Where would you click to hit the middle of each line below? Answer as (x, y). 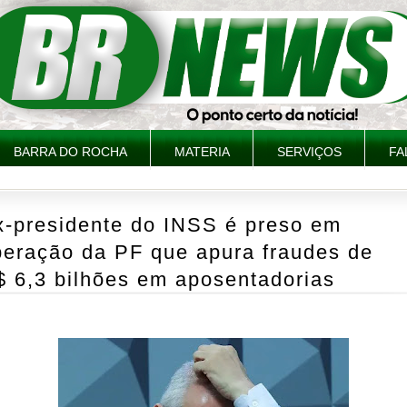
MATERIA (202, 152)
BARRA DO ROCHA (70, 152)
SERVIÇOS (309, 152)
